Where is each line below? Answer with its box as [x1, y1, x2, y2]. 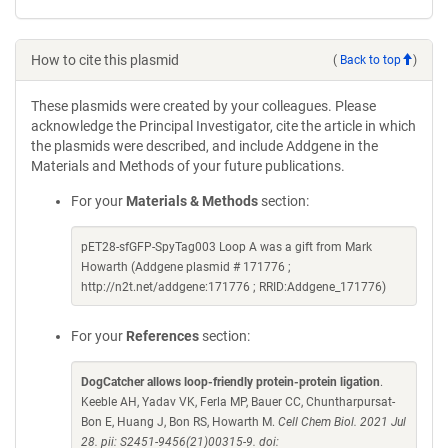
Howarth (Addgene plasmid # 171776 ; [81, 260, 291, 274]
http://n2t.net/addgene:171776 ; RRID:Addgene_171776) [81, 280, 386, 294]
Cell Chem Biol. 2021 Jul [278, 415, 406, 429]
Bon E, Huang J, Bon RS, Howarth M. [81, 415, 278, 429]
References [126, 328, 199, 344]
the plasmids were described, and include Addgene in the [31, 138, 378, 154]
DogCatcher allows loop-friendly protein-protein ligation [81, 375, 380, 389]
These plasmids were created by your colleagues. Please [31, 98, 376, 114]
